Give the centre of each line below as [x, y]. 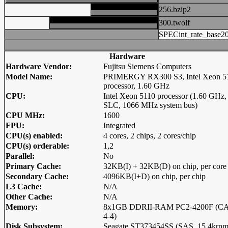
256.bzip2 [175, 9]
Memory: [22, 207]
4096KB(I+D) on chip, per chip [154, 176]
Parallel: [20, 156]
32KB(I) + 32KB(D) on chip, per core [165, 166]
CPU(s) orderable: [37, 146]
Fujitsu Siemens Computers [147, 66]
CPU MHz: [25, 115]
